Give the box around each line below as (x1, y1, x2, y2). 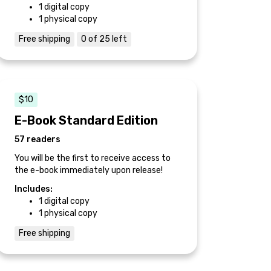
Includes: (15, 183, 53, 194)
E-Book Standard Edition (15, 113, 158, 128)
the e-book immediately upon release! (15, 165, 163, 175)
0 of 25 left (81, 33, 127, 44)
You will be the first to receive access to (15, 152, 171, 163)
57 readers (15, 134, 60, 145)
